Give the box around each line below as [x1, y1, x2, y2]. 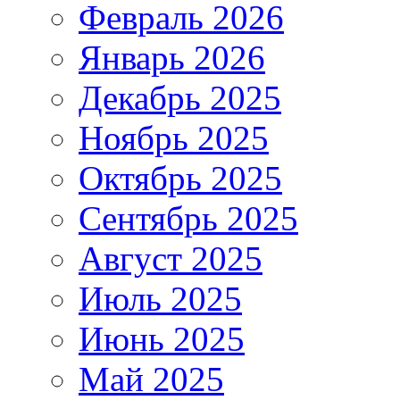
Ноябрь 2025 [79, 118, 269, 157]
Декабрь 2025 [79, 78, 281, 117]
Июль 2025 [79, 279, 242, 318]
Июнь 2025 [79, 319, 245, 358]
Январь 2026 [79, 37, 265, 77]
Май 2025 [79, 359, 224, 398]
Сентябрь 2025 [79, 198, 298, 237]
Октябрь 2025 [79, 158, 282, 197]
